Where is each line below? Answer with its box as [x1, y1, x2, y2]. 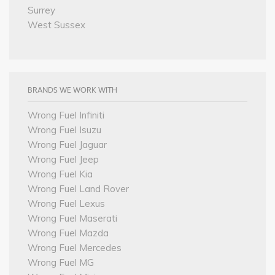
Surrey [28, 4, 55, 16]
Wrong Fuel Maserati [28, 212, 117, 224]
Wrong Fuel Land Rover [28, 182, 129, 195]
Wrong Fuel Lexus [28, 197, 105, 209]
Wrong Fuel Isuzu [28, 123, 101, 136]
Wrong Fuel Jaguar [28, 138, 107, 150]
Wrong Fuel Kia [28, 168, 93, 180]
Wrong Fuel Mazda [28, 227, 109, 239]
